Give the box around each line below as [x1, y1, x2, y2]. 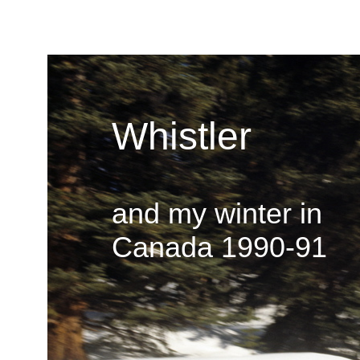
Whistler [111, 115, 252, 157]
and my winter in [111, 197, 322, 230]
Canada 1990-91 [111, 231, 327, 264]
